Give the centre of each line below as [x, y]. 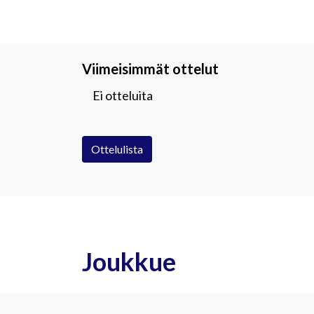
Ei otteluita [123, 96]
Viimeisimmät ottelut [150, 69]
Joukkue [129, 262]
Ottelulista [117, 149]
